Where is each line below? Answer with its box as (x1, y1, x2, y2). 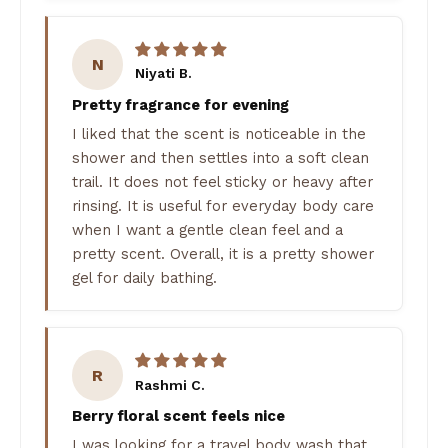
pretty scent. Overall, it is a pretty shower (72, 244, 374, 263)
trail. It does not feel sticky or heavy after (72, 172, 373, 191)
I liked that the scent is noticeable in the (72, 124, 366, 143)
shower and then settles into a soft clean (72, 148, 369, 167)
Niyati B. (135, 65, 193, 82)
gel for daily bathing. (72, 268, 217, 287)
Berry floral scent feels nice (72, 407, 285, 426)
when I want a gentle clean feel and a (72, 220, 343, 239)
